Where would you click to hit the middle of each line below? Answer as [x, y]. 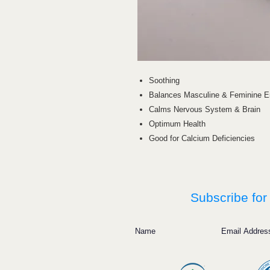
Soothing [164, 80]
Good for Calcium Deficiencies [202, 138]
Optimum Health [177, 124]
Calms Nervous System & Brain [205, 109]
